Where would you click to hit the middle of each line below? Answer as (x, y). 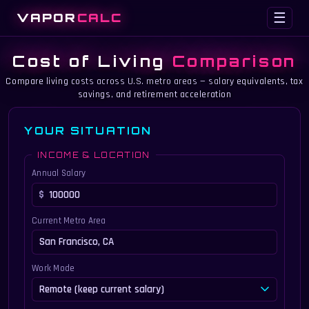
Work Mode (53, 268)
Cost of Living (92, 60)
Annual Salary (59, 174)
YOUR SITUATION (88, 130)
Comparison (234, 60)
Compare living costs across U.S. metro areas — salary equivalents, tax (154, 82)
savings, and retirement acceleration (154, 95)
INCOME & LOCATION (93, 155)
